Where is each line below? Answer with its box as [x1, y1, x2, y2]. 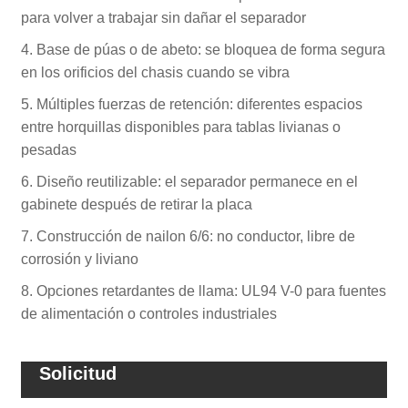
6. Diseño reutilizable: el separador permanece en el [21, 173, 359, 189]
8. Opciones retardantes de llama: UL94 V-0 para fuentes [21, 282, 387, 299]
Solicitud [39, 362, 117, 383]
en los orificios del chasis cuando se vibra [21, 64, 291, 80]
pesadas [21, 141, 77, 158]
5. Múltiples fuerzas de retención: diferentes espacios [21, 96, 363, 112]
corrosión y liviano [21, 250, 139, 267]
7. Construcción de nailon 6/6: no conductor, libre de [21, 228, 356, 244]
